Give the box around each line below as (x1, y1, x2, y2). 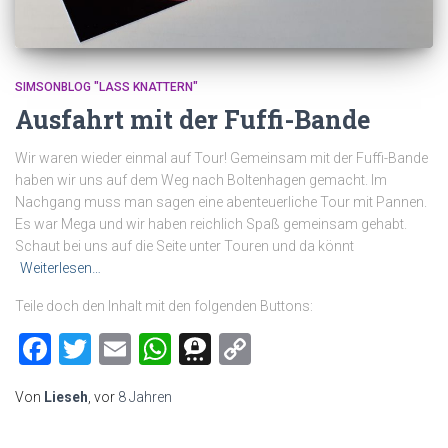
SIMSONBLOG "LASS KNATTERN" (15, 80, 198, 95)
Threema (211, 330, 336, 369)
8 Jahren (118, 389, 172, 406)
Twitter (91, 330, 189, 369)
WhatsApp (171, 330, 318, 369)
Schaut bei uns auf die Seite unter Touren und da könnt (15, 238, 354, 255)
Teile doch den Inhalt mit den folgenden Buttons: (15, 298, 313, 315)
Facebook (51, 330, 185, 369)
